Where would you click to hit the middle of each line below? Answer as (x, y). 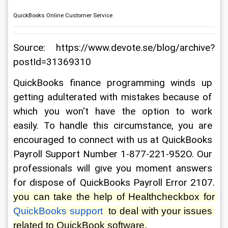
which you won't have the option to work (114, 111)
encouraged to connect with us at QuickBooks (114, 140)
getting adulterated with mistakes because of (114, 97)
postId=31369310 (52, 62)
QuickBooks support (58, 211)
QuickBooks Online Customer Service (63, 15)
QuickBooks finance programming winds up (114, 83)
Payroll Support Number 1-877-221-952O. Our (114, 154)
